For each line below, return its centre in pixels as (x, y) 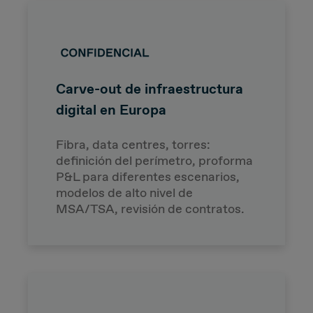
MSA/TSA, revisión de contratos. (150, 209)
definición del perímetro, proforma (154, 160)
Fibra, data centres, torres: (133, 144)
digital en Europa (111, 109)
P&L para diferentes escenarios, (148, 176)
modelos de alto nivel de (124, 192)
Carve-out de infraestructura (150, 88)
